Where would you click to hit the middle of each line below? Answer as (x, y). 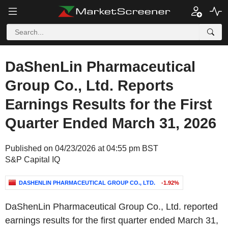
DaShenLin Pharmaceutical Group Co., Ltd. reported (111, 207)
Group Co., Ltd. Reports (89, 85)
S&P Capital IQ (33, 160)
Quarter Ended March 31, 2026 (111, 123)
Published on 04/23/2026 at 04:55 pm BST (82, 148)
